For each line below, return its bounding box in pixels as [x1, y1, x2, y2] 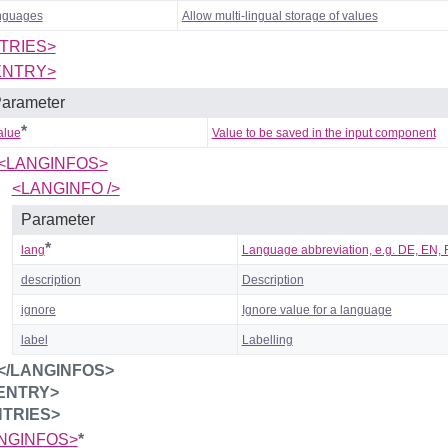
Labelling [241, 332, 293, 347]
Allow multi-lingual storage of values [181, 8, 378, 23]
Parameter [20, 210, 95, 228]
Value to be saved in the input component [211, 125, 436, 140]
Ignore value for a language [241, 302, 392, 317]
